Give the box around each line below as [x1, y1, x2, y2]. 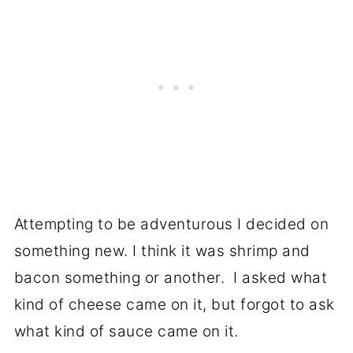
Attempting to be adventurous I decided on [13, 214, 329, 233]
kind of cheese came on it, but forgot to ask [13, 295, 335, 314]
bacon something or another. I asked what [13, 268, 328, 287]
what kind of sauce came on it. [13, 321, 239, 340]
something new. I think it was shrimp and [13, 241, 310, 260]
